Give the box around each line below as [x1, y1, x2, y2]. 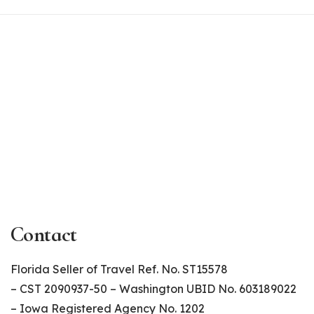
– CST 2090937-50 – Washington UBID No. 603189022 [11, 282, 296, 296]
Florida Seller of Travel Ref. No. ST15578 [11, 262, 228, 277]
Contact [11, 221, 77, 248]
